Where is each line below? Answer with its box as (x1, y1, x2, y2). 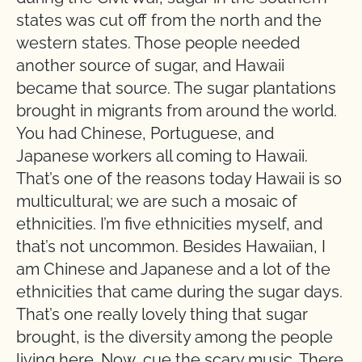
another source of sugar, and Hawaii (16, 56, 284, 75)
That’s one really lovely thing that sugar (16, 305, 308, 324)
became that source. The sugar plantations (16, 78, 336, 98)
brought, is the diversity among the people (16, 327, 333, 347)
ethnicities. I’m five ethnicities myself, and (16, 214, 322, 234)
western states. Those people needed (16, 33, 300, 53)
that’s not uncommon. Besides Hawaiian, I (16, 237, 326, 256)
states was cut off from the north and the (16, 11, 322, 30)
